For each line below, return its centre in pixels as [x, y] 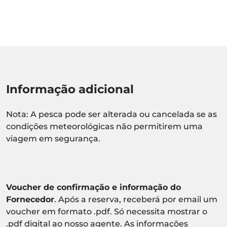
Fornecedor [30, 199]
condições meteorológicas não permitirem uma [104, 126]
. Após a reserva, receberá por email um [136, 199]
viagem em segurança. [53, 138]
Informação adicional [70, 89]
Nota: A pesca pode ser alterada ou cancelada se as [111, 114]
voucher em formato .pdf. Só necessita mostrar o [107, 211]
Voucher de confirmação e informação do [93, 187]
